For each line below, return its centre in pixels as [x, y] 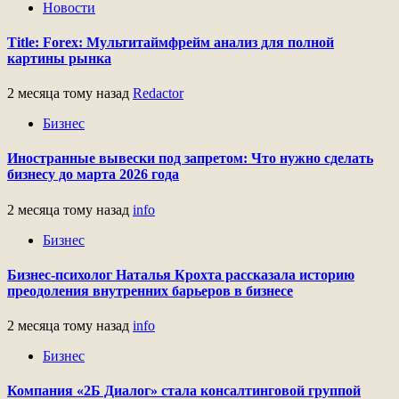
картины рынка [59, 58]
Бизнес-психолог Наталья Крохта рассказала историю [181, 274]
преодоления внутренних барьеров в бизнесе [150, 290]
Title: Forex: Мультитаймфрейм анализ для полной [171, 42]
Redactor [158, 94]
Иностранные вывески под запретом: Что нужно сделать [190, 159]
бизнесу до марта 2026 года [93, 175]
